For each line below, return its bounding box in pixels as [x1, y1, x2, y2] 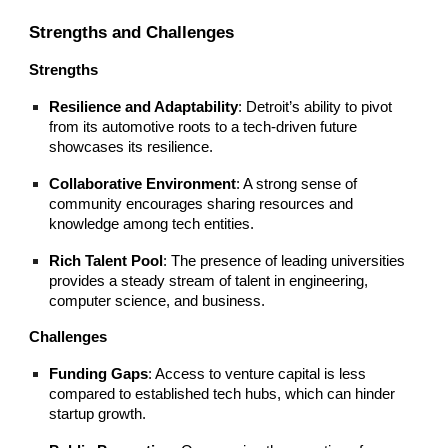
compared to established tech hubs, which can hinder [49, 385, 396, 402]
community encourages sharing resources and [49, 195, 354, 212]
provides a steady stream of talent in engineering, [49, 272, 369, 289]
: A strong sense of [236, 175, 358, 192]
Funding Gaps [49, 365, 149, 382]
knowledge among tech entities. [49, 215, 255, 232]
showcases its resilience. [49, 138, 214, 155]
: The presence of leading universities [163, 252, 406, 269]
